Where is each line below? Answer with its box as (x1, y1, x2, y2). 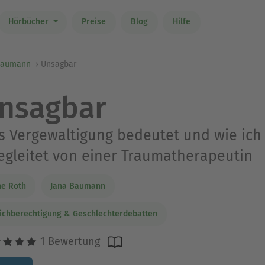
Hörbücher (8, 17, 51, 27)
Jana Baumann (50, 180, 105, 191)
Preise (81, 17, 106, 27)
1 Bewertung (37, 234, 100, 248)
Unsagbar (41, 59, 76, 69)
